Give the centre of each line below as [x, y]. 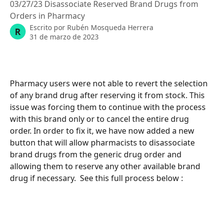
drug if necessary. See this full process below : [97, 178]
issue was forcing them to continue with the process [109, 107]
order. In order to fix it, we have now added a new [103, 130]
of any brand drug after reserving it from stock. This [108, 95]
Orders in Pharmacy [47, 16]
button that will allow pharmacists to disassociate [103, 142]
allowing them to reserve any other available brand [106, 166]
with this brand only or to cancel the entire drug [100, 119]
